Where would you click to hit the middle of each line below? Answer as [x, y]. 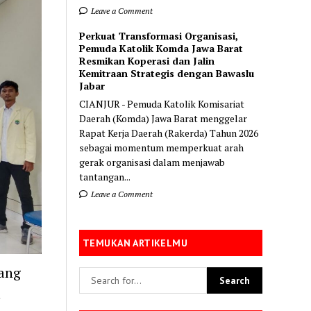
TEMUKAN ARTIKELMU [135, 243]
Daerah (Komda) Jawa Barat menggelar [163, 118]
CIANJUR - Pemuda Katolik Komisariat [162, 103]
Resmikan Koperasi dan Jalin [147, 60]
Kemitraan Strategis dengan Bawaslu [167, 73]
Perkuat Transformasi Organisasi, [159, 35]
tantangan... [105, 176]
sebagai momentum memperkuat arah [162, 147]
